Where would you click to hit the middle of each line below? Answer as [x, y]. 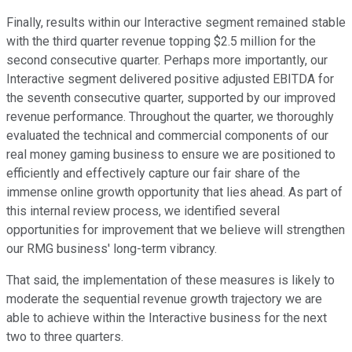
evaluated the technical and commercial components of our [167, 136]
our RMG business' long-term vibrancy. [112, 249]
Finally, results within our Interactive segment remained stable [176, 23]
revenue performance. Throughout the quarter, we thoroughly [170, 117]
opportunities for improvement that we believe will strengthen [176, 230]
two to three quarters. [65, 337]
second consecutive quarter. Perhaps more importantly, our [167, 60]
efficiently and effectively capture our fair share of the [153, 174]
